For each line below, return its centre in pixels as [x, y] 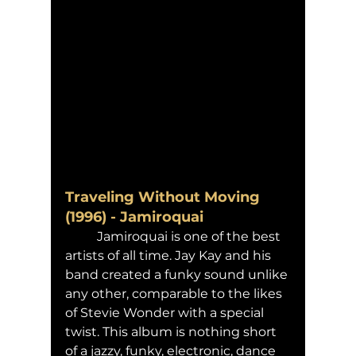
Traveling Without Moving [164, 197]
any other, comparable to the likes [175, 293]
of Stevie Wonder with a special [166, 312]
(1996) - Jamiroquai [136, 217]
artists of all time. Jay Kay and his [170, 255]
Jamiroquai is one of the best [81, 236]
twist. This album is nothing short [172, 331]
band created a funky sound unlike [178, 274]
